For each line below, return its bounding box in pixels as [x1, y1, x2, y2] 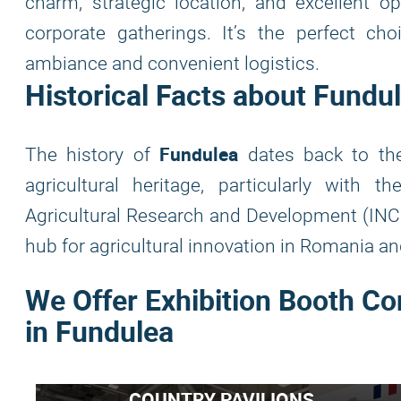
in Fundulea [25, 311, 174, 350]
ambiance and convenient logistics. [25, 53, 320, 74]
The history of [25, 144, 160, 166]
